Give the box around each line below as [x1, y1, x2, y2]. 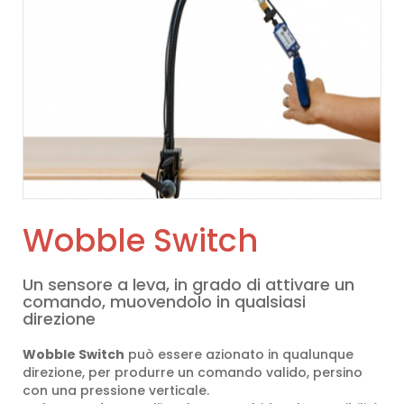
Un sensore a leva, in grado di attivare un [23, 273, 354, 296]
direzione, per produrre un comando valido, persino [23, 363, 363, 381]
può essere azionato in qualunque [124, 345, 353, 363]
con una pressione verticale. [23, 381, 209, 399]
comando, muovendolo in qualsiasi [23, 290, 306, 313]
